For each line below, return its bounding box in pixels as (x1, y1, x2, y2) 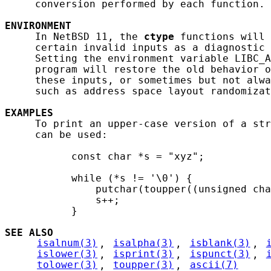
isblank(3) (189, 238, 250, 249)
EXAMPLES (5, 107, 53, 119)
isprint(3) (113, 249, 174, 260)
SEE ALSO (5, 227, 53, 238)
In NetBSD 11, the (5, 31, 144, 42)
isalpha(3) (113, 238, 174, 249)
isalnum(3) (37, 238, 98, 249)
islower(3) (37, 249, 98, 260)
